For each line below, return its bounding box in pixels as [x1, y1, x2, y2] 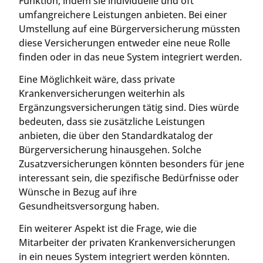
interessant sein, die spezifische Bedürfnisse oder [19, 171, 239, 184]
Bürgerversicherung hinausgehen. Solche [19, 143, 201, 156]
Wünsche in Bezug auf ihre [19, 185, 137, 198]
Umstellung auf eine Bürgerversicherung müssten [19, 22, 240, 35]
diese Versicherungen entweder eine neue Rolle [19, 36, 230, 49]
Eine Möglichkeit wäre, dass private [19, 72, 175, 86]
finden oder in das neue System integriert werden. [19, 50, 242, 63]
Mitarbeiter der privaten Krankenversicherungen [19, 236, 235, 249]
